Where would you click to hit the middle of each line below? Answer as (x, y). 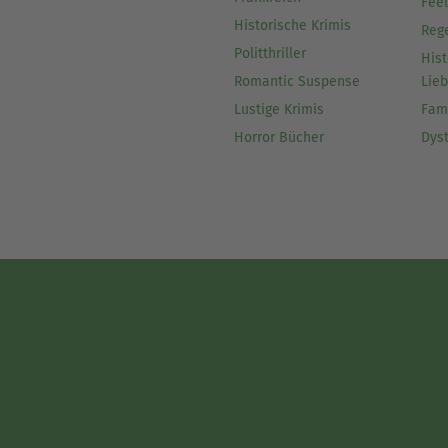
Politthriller (269, 54)
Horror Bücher (278, 138)
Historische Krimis (292, 26)
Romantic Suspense (296, 82)
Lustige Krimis (278, 110)
